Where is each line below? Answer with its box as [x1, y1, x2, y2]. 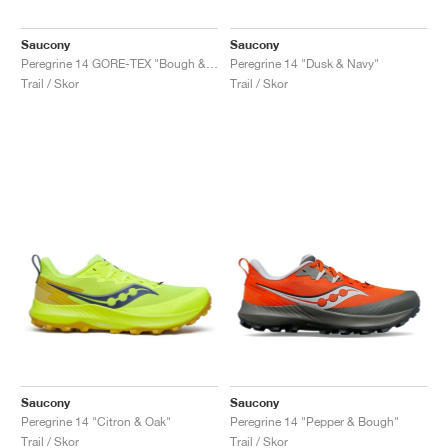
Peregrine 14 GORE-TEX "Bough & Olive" [206, 55, 218, 71]
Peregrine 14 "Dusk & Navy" [230, 55, 379, 71]
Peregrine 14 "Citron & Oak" [21, 413, 171, 429]
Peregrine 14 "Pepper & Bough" [230, 413, 399, 429]
